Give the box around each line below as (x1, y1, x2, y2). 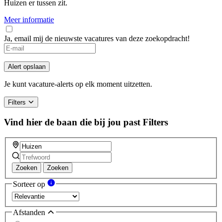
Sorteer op (13, 180, 47, 189)
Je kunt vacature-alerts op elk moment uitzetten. (4, 80, 152, 89)
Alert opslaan (8, 63, 46, 71)
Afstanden (13, 208, 47, 217)
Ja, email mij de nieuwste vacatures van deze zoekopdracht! (4, 34, 190, 43)
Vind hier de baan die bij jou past (4, 116, 140, 127)
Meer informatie (4, 15, 54, 24)
